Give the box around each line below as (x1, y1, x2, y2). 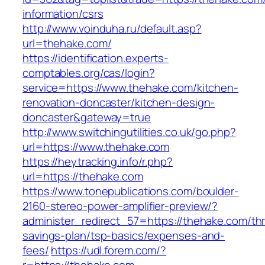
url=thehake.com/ (22, 35, 112, 51)
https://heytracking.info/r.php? (22, 154, 173, 170)
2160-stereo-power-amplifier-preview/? (22, 198, 218, 214)
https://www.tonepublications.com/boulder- (22, 183, 239, 199)
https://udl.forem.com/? (51, 243, 167, 258)
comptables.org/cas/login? (22, 65, 155, 81)
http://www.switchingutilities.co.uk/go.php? (22, 124, 236, 140)
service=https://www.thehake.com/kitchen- (22, 80, 238, 96)
